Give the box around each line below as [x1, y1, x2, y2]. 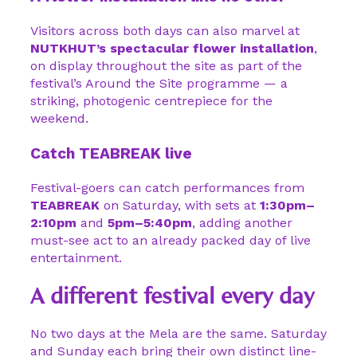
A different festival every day [30, 282, 314, 309]
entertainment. [30, 250, 122, 265]
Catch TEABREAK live [30, 144, 192, 163]
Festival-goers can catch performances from [30, 180, 304, 195]
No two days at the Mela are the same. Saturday [30, 326, 327, 341]
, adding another [192, 215, 292, 230]
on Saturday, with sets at [100, 198, 260, 213]
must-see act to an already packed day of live [30, 233, 311, 248]
